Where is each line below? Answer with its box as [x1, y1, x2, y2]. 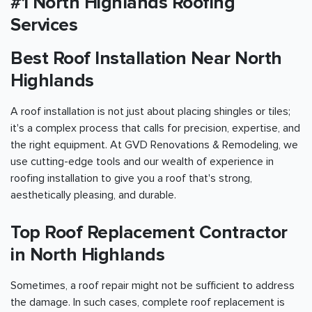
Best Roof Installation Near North [10, 47, 282, 70]
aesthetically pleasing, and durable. [10, 188, 176, 203]
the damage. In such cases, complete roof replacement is [10, 295, 285, 310]
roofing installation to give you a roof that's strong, [10, 171, 252, 186]
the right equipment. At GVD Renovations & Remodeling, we [10, 138, 298, 153]
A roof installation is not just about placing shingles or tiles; [10, 104, 290, 119]
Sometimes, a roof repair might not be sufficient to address [10, 279, 295, 293]
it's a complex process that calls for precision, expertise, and [10, 121, 300, 136]
